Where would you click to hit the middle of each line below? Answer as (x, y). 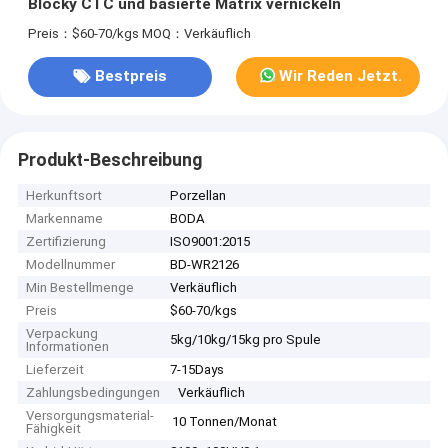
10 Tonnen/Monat (225, 422)
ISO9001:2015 (210, 242)
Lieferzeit (55, 370)
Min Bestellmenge (80, 288)
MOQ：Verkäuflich (196, 33)
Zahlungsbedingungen (93, 393)
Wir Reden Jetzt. (340, 76)
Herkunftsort (64, 196)
